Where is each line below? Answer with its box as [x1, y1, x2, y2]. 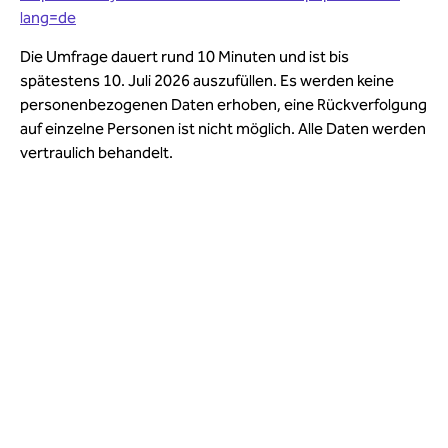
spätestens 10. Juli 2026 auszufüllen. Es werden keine [20, 71, 394, 90]
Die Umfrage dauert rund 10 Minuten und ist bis [20, 47, 349, 66]
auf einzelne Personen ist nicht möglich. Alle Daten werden [20, 119, 426, 138]
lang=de [20, 8, 76, 27]
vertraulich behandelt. [20, 143, 173, 162]
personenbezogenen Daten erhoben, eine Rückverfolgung [20, 95, 427, 114]
